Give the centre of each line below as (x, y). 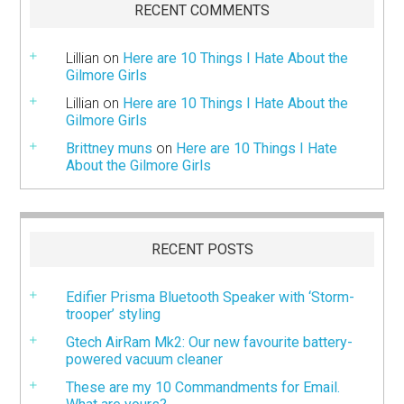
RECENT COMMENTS (202, 11)
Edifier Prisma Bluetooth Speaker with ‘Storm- (211, 298)
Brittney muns (110, 149)
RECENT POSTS (202, 250)
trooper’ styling (114, 315)
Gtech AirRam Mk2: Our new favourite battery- (210, 343)
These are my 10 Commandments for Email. (203, 388)
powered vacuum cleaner (145, 360)
